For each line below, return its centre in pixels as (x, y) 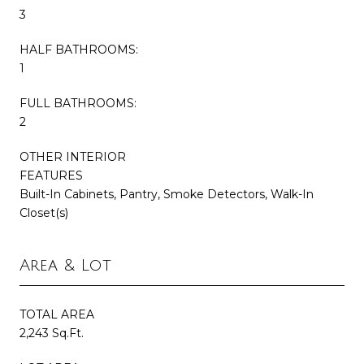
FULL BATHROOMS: (78, 103)
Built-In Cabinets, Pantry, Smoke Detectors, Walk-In (167, 194)
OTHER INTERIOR (73, 156)
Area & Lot (65, 265)
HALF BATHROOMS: (79, 49)
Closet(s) (44, 212)
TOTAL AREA (57, 314)
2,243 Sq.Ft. (52, 333)
